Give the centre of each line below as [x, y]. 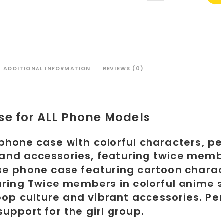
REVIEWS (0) [123, 68]
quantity [163, 42]
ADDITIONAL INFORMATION [47, 68]
